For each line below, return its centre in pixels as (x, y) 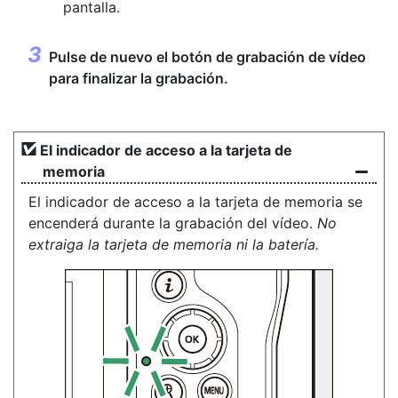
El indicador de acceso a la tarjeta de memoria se (195, 202)
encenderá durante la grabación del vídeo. (173, 223)
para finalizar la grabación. (139, 78)
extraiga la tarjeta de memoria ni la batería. (174, 244)
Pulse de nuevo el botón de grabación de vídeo (207, 57)
